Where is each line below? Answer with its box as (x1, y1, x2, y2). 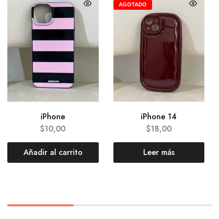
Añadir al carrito (23, 146, 83, 158)
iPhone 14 (141, 110, 177, 122)
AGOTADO (118, 1, 147, 8)
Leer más (143, 146, 175, 158)
